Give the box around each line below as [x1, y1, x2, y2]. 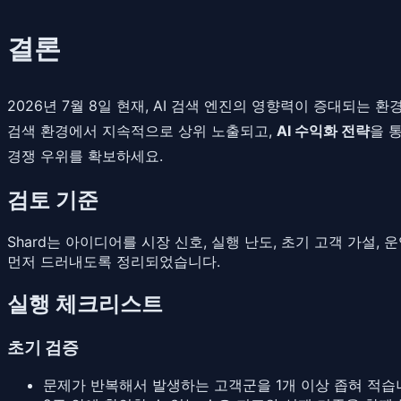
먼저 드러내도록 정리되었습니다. [7, 252, 220, 270]
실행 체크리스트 [7, 290, 163, 317]
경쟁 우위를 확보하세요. [7, 146, 163, 165]
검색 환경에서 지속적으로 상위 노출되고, [7, 121, 277, 140]
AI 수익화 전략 [277, 121, 370, 140]
